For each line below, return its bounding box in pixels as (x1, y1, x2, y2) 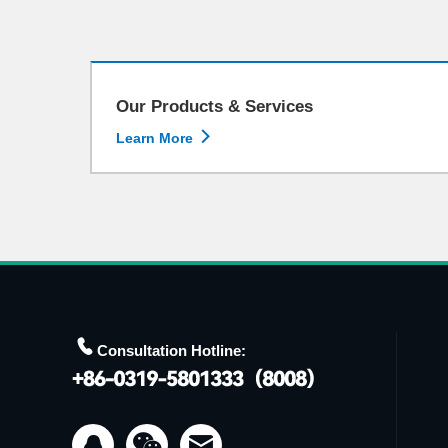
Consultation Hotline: (97, 342, 246, 359)
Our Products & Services (116, 97, 313, 116)
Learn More (116, 130, 197, 146)
